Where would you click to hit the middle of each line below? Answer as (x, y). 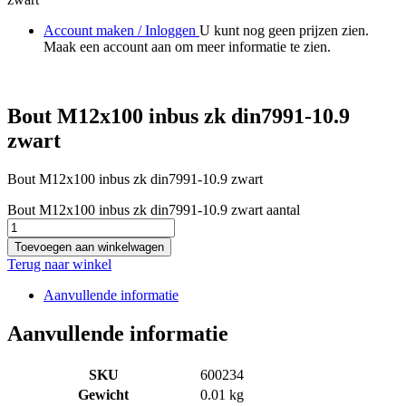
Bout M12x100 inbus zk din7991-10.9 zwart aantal (154, 210)
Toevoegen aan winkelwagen (89, 247)
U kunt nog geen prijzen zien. (284, 31)
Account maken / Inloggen (121, 31)
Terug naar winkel (59, 265)
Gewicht (103, 395)
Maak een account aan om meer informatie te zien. (187, 47)
